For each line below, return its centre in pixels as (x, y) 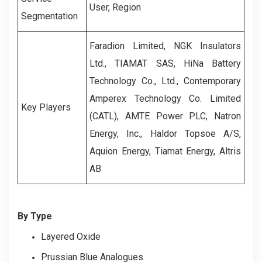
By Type (35, 216)
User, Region (115, 7)
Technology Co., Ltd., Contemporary (165, 81)
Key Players (46, 107)
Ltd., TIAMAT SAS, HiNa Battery (165, 63)
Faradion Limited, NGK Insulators (165, 46)
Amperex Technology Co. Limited (165, 98)
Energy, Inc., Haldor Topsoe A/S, (165, 133)
